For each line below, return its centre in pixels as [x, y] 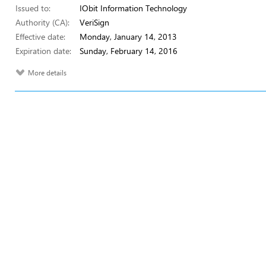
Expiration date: [43, 51]
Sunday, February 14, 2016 [129, 51]
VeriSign [94, 22]
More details [47, 73]
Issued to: [33, 8]
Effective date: [40, 37]
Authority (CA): [42, 22]
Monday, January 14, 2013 [128, 37]
